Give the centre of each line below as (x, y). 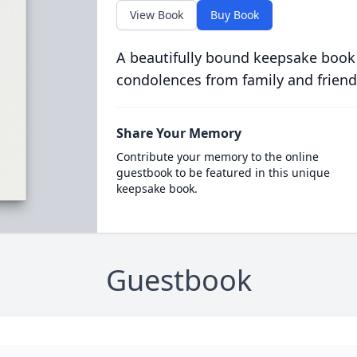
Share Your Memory (178, 133)
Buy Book (234, 15)
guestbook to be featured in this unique (223, 173)
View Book (156, 15)
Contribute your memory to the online (217, 157)
